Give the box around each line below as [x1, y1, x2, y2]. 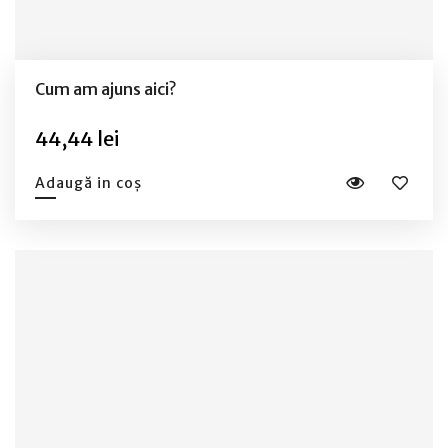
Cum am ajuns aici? [35, 78, 176, 99]
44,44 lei [35, 125, 119, 151]
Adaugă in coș [35, 173, 142, 192]
